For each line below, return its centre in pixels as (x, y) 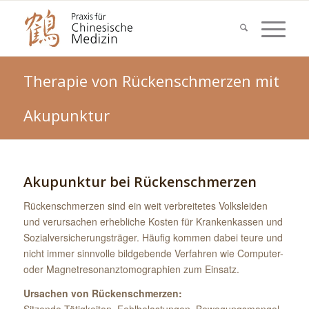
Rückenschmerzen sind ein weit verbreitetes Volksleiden (145, 205)
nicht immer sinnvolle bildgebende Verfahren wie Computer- (153, 253)
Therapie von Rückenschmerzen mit (151, 81)
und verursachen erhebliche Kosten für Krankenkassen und (153, 221)
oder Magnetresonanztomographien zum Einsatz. (131, 269)
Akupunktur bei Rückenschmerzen (140, 182)
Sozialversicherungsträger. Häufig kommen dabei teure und (153, 237)
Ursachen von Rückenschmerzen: (102, 293)
